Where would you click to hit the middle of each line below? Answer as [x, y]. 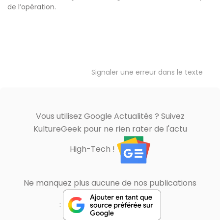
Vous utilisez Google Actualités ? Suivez [110, 116]
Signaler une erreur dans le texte [147, 72]
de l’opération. [32, 7]
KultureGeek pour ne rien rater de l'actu [110, 129]
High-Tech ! [93, 149]
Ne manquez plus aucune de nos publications [110, 183]
